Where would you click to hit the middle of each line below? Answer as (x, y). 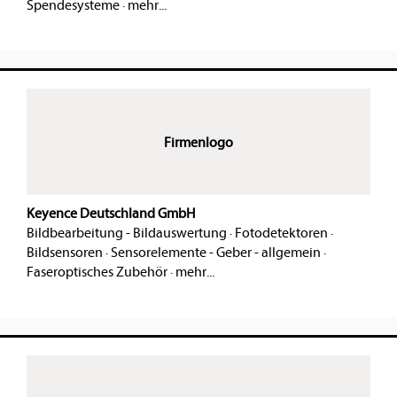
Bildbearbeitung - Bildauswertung (127, 234)
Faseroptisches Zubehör (97, 272)
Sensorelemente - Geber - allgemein (216, 253)
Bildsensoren (65, 253)
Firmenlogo (198, 143)
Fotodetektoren (281, 234)
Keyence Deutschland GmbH (111, 214)
